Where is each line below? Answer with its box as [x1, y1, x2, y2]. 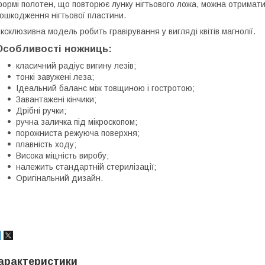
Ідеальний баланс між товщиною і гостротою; [16, 83, 195, 93]
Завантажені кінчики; [16, 94, 96, 104]
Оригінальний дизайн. [16, 173, 103, 183]
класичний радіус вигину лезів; [16, 60, 136, 70]
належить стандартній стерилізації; [16, 161, 156, 172]
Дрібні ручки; [16, 105, 66, 115]
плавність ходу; [16, 139, 76, 149]
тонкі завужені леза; [16, 72, 94, 82]
